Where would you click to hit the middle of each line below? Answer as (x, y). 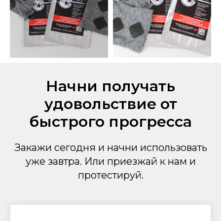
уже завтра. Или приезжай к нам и (110, 161)
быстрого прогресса (110, 121)
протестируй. (110, 175)
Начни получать (110, 86)
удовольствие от (110, 104)
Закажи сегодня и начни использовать (110, 147)
